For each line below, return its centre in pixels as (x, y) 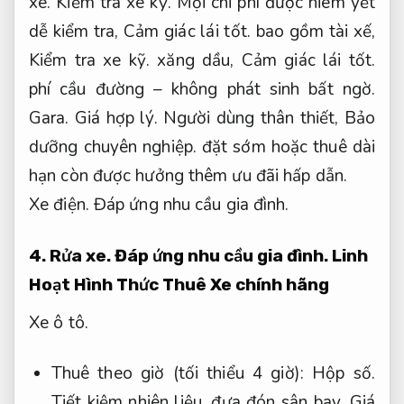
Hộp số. (344, 374)
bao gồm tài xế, (312, 32)
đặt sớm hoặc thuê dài (286, 147)
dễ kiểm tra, (77, 32)
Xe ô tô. (59, 322)
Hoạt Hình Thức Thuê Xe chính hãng (179, 285)
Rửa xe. (80, 256)
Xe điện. (59, 205)
